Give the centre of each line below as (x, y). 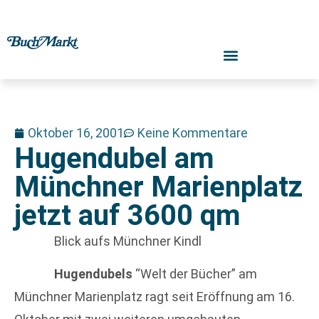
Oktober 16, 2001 (76, 133)
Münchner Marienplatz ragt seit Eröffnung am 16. (155, 297)
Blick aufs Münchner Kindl (128, 241)
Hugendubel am (114, 158)
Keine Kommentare (193, 133)
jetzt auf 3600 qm (127, 215)
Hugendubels (93, 274)
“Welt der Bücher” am (195, 274)
